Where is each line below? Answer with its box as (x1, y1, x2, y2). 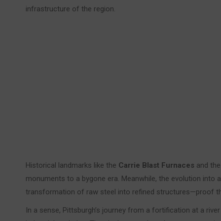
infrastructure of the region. (26, 4, 115, 14)
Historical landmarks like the (26, 161, 118, 170)
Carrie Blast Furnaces (118, 161, 194, 170)
